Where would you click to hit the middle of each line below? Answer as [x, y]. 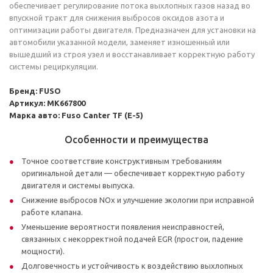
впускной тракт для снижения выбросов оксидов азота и [117, 18]
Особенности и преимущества [136, 140]
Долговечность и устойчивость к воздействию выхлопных [132, 266]
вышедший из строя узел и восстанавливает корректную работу [132, 54]
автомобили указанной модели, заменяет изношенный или [119, 42]
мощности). [43, 251]
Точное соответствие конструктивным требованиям [122, 161]
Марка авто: [34, 115]
